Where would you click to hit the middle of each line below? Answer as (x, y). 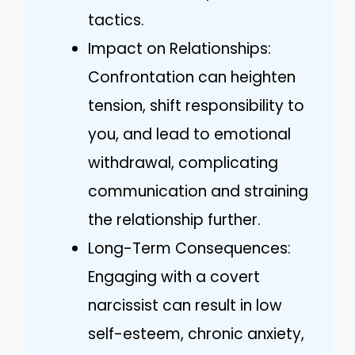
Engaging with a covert (174, 277)
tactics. (116, 20)
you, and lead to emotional (189, 134)
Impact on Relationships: (179, 48)
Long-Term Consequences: (189, 248)
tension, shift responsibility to (196, 105)
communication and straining (198, 191)
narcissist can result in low (185, 305)
